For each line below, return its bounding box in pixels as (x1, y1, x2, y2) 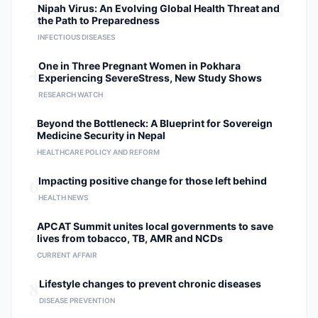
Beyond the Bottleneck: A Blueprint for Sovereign (37, 117, 273, 129)
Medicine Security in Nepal (37, 129, 165, 141)
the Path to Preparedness (38, 14, 160, 26)
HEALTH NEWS (38, 193, 88, 202)
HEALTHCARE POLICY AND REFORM (37, 148, 160, 156)
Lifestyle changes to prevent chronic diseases (39, 278, 261, 290)
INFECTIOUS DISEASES (38, 33, 115, 41)
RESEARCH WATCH (38, 90, 103, 99)
